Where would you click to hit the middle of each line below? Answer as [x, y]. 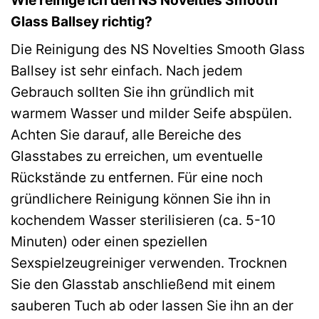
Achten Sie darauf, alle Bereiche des [126, 135]
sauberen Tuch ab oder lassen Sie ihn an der [152, 306]
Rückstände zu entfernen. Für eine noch [137, 178]
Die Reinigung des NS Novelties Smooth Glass [158, 49]
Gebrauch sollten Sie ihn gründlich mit [132, 92]
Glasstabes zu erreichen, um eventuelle [137, 156]
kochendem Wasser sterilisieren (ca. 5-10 [143, 220]
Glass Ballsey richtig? [82, 21]
